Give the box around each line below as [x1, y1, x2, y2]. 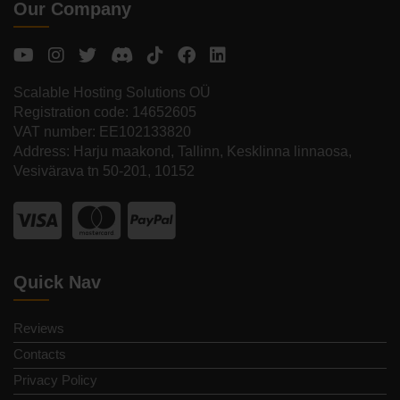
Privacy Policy [13, 372, 97, 388]
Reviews [13, 321, 64, 337]
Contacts [13, 346, 66, 362]
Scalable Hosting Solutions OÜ [13, 85, 211, 101]
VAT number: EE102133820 [13, 124, 191, 140]
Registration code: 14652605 [13, 104, 196, 121]
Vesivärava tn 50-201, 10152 [13, 163, 195, 179]
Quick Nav [13, 272, 101, 293]
